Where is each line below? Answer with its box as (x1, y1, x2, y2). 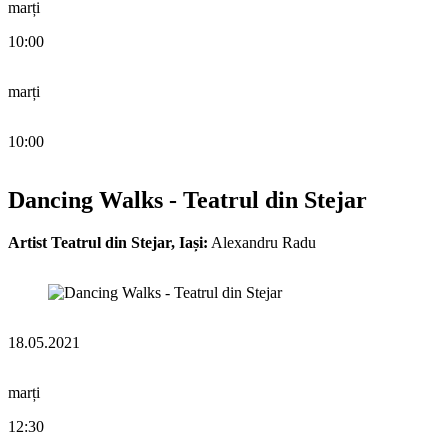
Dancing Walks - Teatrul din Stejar (8, 186, 367, 213)
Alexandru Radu (208, 233, 316, 251)
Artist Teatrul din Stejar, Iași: (8, 233, 208, 251)
